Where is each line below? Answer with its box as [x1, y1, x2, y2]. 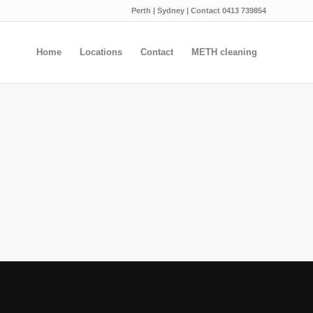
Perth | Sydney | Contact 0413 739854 [131, 6, 266, 15]
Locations [80, 47, 122, 57]
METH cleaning [191, 47, 257, 57]
